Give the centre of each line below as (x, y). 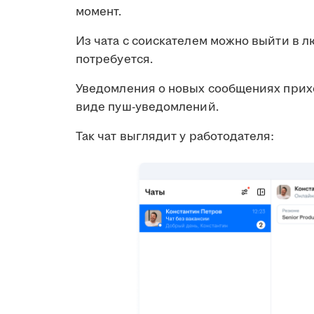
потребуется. (114, 59)
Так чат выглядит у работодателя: (175, 136)
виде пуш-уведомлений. (147, 107)
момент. (99, 12)
